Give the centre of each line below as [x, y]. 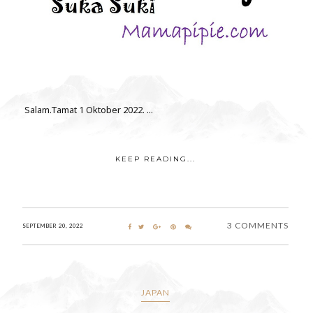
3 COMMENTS [257, 225]
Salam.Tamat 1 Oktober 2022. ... [88, 109]
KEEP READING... [155, 159]
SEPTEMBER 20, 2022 [53, 225]
